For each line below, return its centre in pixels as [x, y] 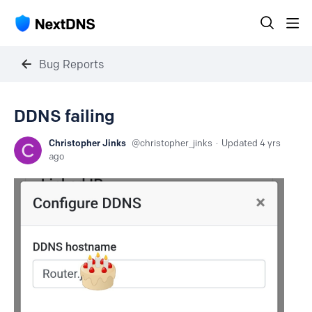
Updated [241, 143]
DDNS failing [64, 116]
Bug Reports [71, 64]
